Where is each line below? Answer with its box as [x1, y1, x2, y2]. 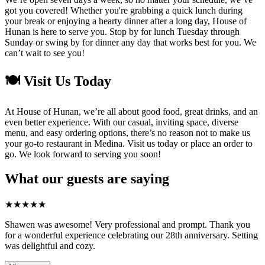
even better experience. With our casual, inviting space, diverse [5, 117, 238, 127]
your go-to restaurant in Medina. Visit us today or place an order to [5, 138, 253, 148]
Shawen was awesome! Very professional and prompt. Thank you [5, 219, 250, 230]
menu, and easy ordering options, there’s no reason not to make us [5, 127, 250, 138]
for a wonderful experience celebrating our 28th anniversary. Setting [5, 230, 258, 241]
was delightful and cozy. [5, 241, 95, 251]
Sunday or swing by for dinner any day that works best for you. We [5, 37, 256, 47]
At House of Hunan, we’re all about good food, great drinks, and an [5, 106, 258, 117]
